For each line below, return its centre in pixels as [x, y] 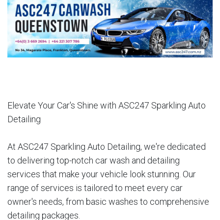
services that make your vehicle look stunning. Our [102, 174]
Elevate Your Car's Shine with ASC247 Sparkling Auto [107, 105]
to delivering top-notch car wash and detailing [94, 160]
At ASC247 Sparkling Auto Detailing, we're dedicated [107, 146]
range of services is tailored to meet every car [95, 188]
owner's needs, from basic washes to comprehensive [108, 201]
